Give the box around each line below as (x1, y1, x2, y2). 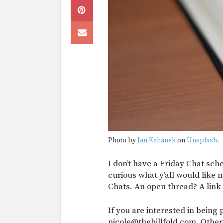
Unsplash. (187, 136, 219, 145)
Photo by (108, 136, 137, 145)
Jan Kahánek (137, 136, 176, 145)
